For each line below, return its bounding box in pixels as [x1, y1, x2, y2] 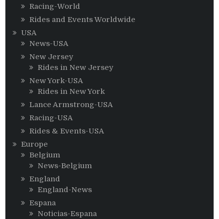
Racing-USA [29, 113, 73, 123]
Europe [21, 140, 48, 149]
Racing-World [29, 2, 81, 11]
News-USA [29, 39, 69, 48]
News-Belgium [38, 161, 92, 171]
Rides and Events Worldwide [29, 15, 136, 24]
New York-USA [29, 76, 84, 86]
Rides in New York [38, 87, 106, 96]
